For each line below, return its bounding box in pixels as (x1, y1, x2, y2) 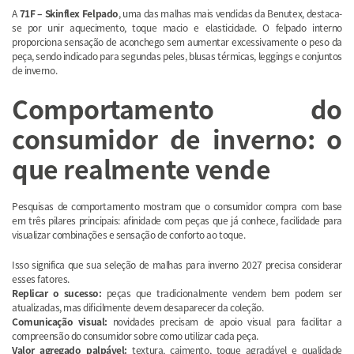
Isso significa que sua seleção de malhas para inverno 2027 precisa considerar (12, 258, 342, 272)
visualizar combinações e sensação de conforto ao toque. (12, 228, 246, 242)
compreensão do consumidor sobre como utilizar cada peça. (12, 329, 258, 343)
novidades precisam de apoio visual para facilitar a (107, 314, 342, 329)
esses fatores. (12, 272, 70, 286)
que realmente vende (12, 150, 271, 187)
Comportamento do (12, 90, 342, 127)
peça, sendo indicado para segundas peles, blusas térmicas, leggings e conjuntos (12, 49, 342, 63)
